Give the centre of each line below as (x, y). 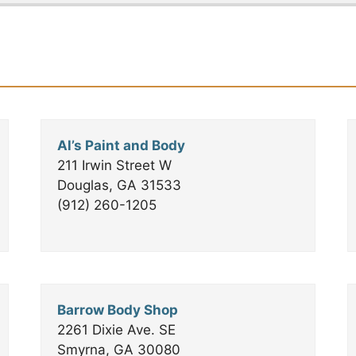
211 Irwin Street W (114, 165)
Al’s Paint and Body (121, 145)
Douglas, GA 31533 (119, 185)
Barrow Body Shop (117, 310)
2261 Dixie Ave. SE (116, 330)
